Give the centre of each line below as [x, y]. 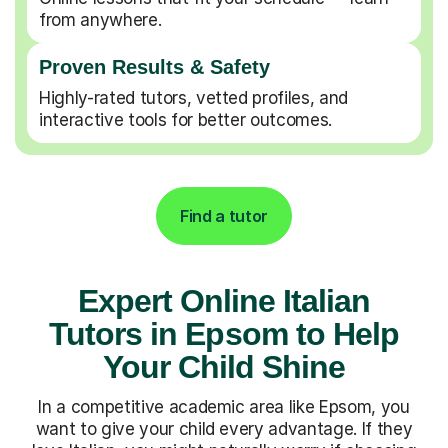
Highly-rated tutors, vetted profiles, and [194, 97]
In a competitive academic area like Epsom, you [224, 406]
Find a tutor [224, 215]
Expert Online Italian [224, 300]
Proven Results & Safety [154, 66]
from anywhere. [100, 19]
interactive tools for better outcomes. [186, 119]
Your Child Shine [224, 366]
